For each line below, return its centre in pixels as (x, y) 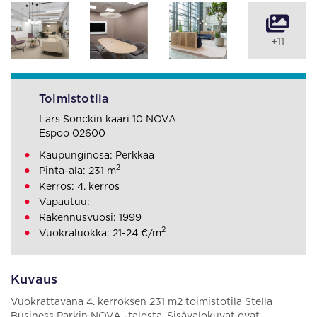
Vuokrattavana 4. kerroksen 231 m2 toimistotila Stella (142, 302)
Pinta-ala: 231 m (77, 171)
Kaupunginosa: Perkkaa (97, 156)
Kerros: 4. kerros (79, 187)
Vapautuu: (64, 202)
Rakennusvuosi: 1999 (90, 218)
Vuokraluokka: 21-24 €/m (100, 234)
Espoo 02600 (72, 134)
